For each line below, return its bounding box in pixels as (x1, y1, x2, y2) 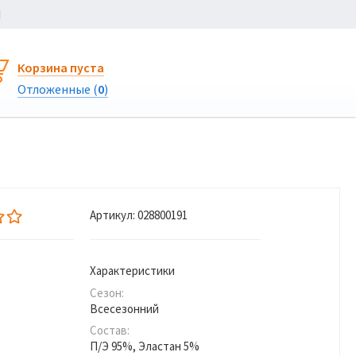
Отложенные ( (17, 81, 98, 97)
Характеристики (90, 263, 175, 278)
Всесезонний (90, 301, 159, 316)
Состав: (90, 323, 130, 338)
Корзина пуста (17, 60, 104, 75)
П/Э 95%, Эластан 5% (90, 339, 199, 354)
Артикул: (90, 207, 135, 222)
